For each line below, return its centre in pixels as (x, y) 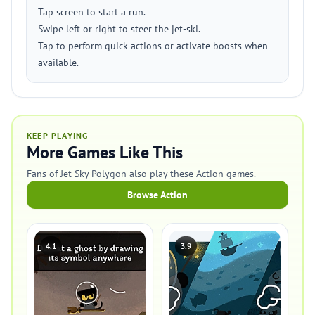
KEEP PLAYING (58, 135)
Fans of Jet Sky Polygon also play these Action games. (141, 174)
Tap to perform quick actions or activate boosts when (153, 46)
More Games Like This (105, 152)
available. (58, 63)
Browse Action (157, 195)
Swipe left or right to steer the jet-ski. (119, 29)
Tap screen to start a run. (92, 12)
